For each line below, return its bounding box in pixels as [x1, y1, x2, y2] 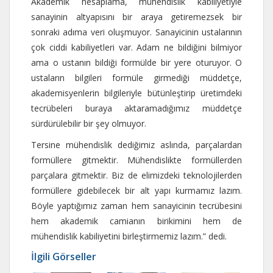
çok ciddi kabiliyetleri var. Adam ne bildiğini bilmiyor [31, 41, 242, 53]
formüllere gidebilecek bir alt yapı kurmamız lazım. [31, 184, 242, 196]
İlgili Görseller [31, 249, 96, 263]
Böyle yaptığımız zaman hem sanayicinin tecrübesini [31, 199, 242, 211]
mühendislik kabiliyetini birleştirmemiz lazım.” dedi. [31, 230, 227, 242]
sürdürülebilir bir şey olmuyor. [31, 117, 146, 129]
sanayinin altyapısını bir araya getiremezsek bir [31, 10, 242, 23]
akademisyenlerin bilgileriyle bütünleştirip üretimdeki [31, 87, 242, 99]
